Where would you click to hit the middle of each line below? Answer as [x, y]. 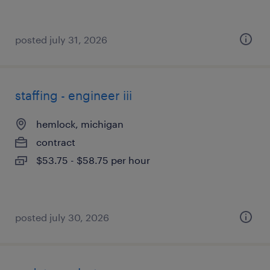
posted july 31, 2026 [61, 39]
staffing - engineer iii [74, 95]
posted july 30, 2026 [62, 217]
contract [56, 142]
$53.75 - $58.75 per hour [93, 160]
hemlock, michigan [80, 124]
